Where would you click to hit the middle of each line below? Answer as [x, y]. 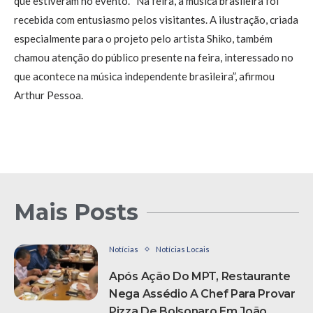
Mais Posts [76, 212]
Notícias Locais [183, 249]
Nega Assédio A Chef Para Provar [202, 294]
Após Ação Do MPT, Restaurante [200, 277]
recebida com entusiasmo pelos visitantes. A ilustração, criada [156, 20]
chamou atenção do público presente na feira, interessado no [154, 58]
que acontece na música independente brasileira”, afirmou [144, 77]
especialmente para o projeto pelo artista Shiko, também [143, 39]
